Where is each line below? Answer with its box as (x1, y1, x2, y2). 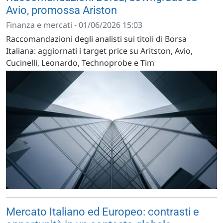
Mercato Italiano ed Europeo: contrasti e (6, 206, 199, 219)
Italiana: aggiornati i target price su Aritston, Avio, (6, 45, 193, 56)
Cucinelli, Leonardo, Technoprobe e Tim (6, 57, 154, 68)
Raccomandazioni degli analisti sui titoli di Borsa (6, 33, 187, 44)
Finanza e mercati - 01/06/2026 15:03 (6, 19, 142, 30)
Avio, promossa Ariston (6, 3, 117, 16)
